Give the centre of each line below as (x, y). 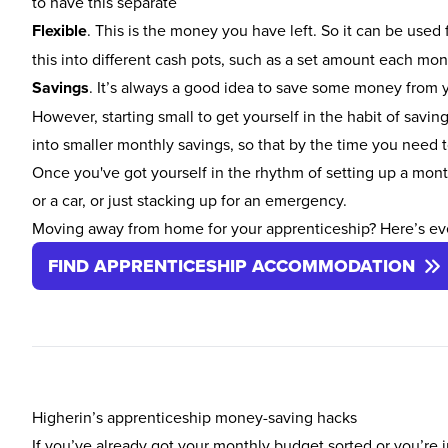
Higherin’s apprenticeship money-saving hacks (194, 417)
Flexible (59, 30)
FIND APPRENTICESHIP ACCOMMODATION (231, 266)
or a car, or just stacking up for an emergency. (189, 200)
